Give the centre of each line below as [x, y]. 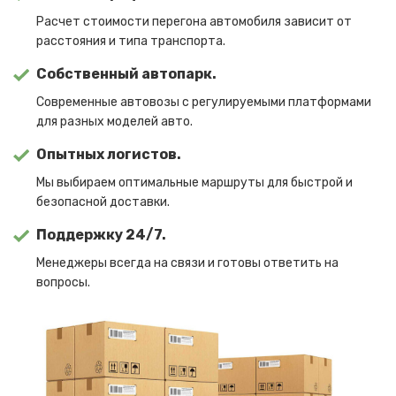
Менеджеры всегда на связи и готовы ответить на [188, 263]
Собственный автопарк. [127, 74]
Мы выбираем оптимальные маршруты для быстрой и [195, 183]
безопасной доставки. [103, 202]
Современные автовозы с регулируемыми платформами [204, 102]
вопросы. [64, 282]
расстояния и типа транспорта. [131, 41]
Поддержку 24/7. [102, 235]
